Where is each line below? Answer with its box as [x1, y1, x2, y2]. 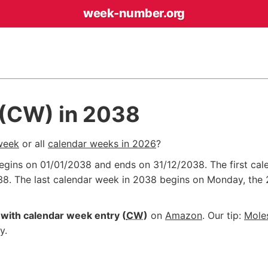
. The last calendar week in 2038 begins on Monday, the [9, 173, 266, 185]
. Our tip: [202, 209, 244, 221]
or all [19, 138, 48, 150]
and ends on [92, 159, 153, 170]
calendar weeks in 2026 [48, 138, 156, 150]
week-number [83, 6, 163, 20]
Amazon [165, 209, 202, 221]
